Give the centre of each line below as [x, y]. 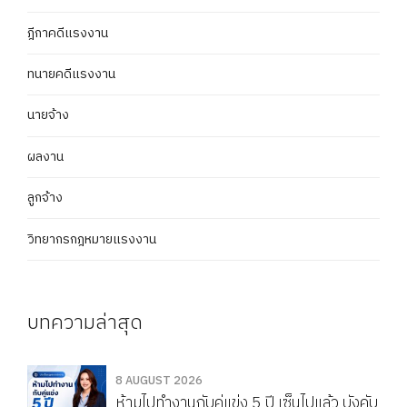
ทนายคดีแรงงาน [71, 74]
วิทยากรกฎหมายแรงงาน [92, 239]
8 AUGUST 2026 [159, 382]
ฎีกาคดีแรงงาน [68, 33]
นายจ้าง [48, 115]
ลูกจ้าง [45, 198]
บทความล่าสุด [85, 323]
